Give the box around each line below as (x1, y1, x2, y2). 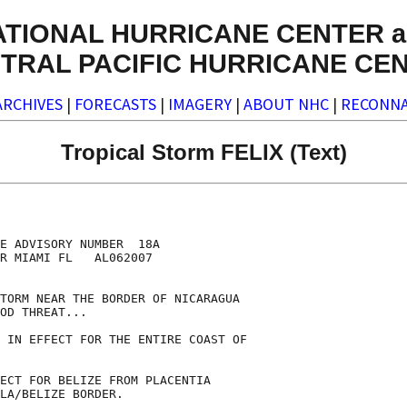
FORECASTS (74, 94, 156, 115)
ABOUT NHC (243, 94, 329, 115)
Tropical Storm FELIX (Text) (60, 139, 347, 164)
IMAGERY (168, 94, 232, 115)
